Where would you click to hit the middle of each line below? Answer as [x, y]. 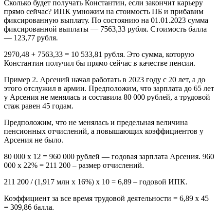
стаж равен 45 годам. [39, 106]
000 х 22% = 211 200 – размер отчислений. [74, 165]
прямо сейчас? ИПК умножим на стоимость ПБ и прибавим [104, 12]
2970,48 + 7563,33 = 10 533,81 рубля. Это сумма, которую [99, 54]
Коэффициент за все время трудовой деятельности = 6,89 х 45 [106, 199]
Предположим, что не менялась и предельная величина [96, 123]
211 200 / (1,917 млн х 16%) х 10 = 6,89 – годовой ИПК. [96, 182]
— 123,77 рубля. [31, 38]
